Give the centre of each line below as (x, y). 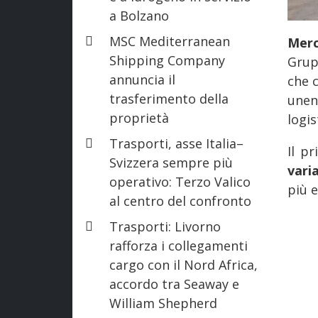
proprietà (139, 117)
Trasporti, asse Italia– (176, 143)
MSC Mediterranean (170, 41)
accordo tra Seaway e (174, 284)
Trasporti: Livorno (165, 226)
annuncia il (142, 79)
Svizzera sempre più (171, 162)
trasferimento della (169, 98)
